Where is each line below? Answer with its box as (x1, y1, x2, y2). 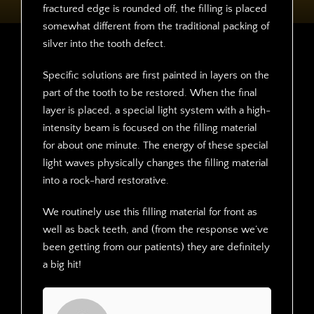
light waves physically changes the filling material (42, 157, 268, 169)
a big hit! (42, 259, 81, 271)
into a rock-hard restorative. (42, 175, 169, 186)
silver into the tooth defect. (42, 38, 166, 50)
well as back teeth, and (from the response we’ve (42, 224, 268, 235)
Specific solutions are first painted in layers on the (42, 69, 269, 81)
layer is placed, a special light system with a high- (42, 104, 271, 116)
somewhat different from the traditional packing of (42, 20, 269, 32)
